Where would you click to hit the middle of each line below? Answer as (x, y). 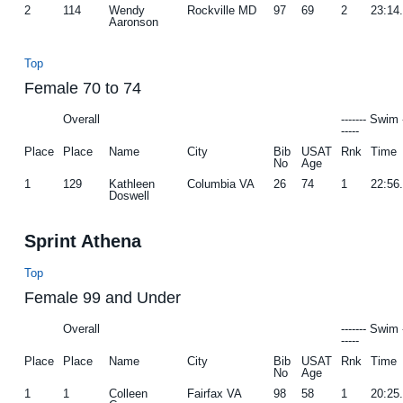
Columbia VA (221, 184)
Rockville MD (222, 10)
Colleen (129, 393)
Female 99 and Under (103, 297)
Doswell (130, 195)
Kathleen (132, 184)
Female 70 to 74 (83, 88)
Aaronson (134, 22)
